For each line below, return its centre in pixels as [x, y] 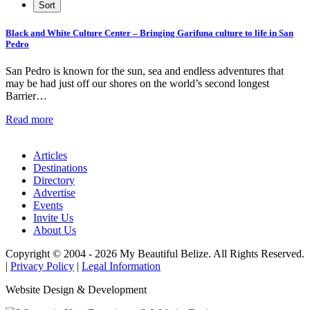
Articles [50, 155]
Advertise [54, 192]
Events [48, 205]
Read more [29, 119]
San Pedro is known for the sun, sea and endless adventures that [145, 71]
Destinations [60, 167]
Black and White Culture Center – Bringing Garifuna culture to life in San [149, 33]
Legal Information [121, 266]
